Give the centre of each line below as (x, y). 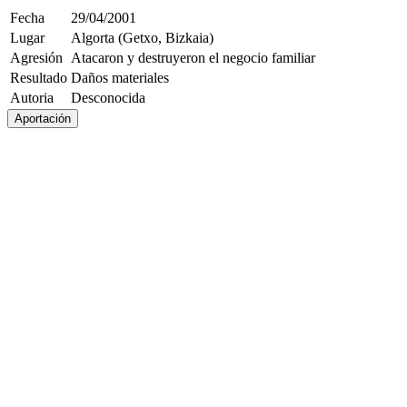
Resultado (39, 78)
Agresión (36, 58)
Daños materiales (120, 78)
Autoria (32, 98)
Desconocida (108, 98)
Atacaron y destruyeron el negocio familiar (193, 58)
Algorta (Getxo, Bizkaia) (142, 38)
